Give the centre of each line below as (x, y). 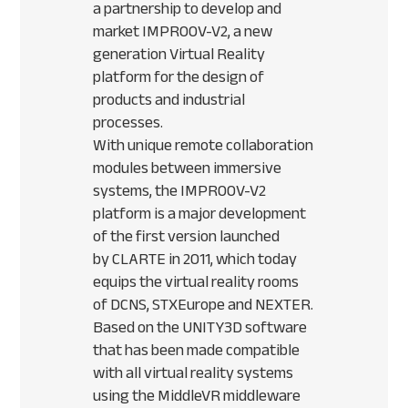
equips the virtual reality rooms (196, 282)
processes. (128, 122)
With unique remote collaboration (204, 145)
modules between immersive (188, 168)
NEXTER (283, 305)
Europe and (217, 305)
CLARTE (139, 259)
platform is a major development (200, 214)
